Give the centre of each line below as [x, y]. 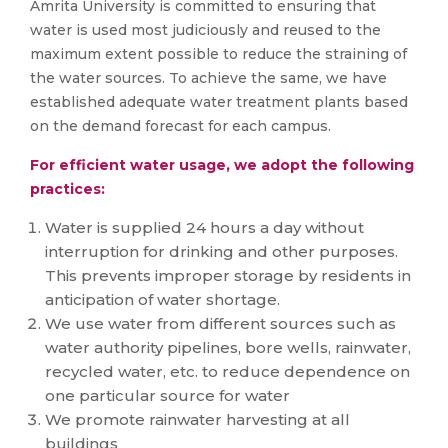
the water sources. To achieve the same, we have [208, 78]
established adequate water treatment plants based [219, 102]
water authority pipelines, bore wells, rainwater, [228, 347]
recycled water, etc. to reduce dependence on [227, 371]
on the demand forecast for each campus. [180, 126]
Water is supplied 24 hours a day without [204, 227]
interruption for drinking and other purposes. [221, 251]
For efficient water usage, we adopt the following [222, 165]
